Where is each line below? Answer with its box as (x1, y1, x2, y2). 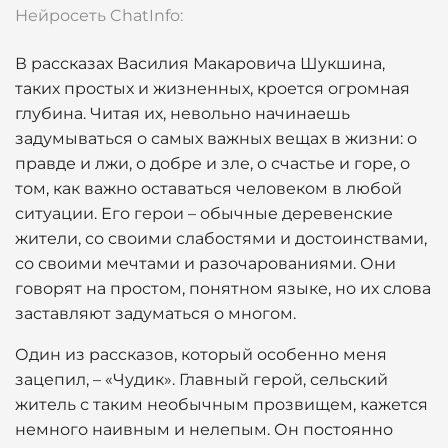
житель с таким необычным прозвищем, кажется (15, 395, 428, 414)
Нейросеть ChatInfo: (15, 6, 183, 25)
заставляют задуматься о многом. (15, 304, 296, 323)
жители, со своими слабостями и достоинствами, (15, 229, 427, 248)
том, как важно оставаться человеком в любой (15, 179, 402, 198)
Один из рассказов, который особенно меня (15, 345, 387, 364)
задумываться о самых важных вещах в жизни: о (15, 129, 417, 148)
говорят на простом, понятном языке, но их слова (15, 279, 431, 298)
